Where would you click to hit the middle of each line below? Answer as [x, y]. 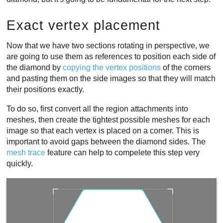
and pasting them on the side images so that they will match [111, 78]
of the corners [186, 67]
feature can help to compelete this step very [123, 153]
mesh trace [26, 153]
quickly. [20, 164]
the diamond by [35, 67]
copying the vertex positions [112, 67]
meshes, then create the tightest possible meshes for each [109, 120]
